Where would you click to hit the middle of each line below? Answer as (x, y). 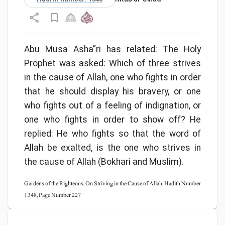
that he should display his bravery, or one (113, 91)
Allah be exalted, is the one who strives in (113, 147)
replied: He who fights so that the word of (113, 133)
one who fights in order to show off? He (113, 119)
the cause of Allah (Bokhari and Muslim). (104, 161)
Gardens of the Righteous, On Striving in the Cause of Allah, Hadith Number (113, 183)
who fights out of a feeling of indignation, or (113, 105)
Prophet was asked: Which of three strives (113, 63)
